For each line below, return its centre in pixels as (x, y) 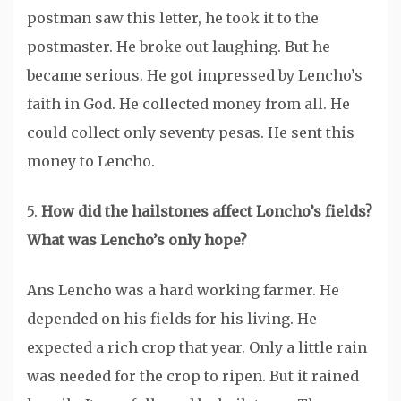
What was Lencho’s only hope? (137, 240)
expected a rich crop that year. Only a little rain (197, 348)
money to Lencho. (91, 162)
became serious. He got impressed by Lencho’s (195, 76)
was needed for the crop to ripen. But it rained (193, 376)
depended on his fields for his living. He (172, 319)
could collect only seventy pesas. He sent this (191, 133)
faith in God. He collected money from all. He (188, 104)
